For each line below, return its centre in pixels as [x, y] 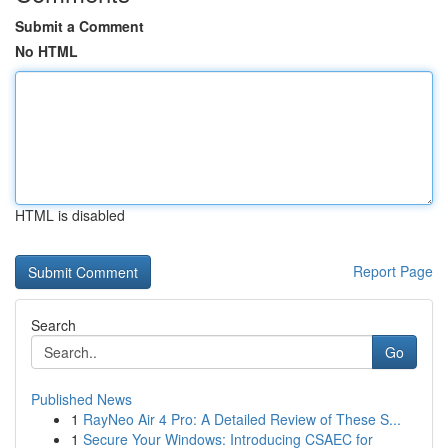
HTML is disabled [70, 215]
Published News [81, 399]
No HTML [46, 51]
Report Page [393, 271]
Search [53, 325]
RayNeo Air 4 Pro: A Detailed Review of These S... [242, 419]
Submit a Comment [79, 26]
